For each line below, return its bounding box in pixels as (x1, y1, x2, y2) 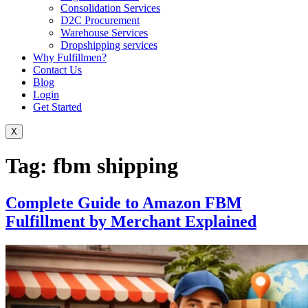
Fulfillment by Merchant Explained (5, 212, 256, 230)
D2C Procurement (60, 14, 140, 26)
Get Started (33, 101, 82, 113)
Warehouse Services (60, 27, 148, 38)
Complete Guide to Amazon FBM (5, 193, 242, 212)
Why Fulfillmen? (33, 52, 107, 63)
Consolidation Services (60, 2, 160, 14)
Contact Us (33, 64, 82, 76)
